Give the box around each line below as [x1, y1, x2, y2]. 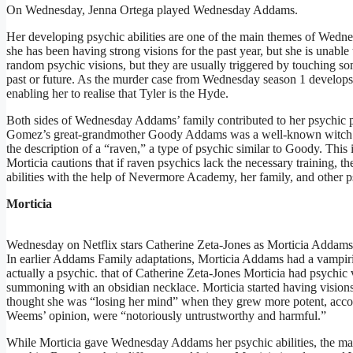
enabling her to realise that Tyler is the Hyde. [6, 86, 229, 100]
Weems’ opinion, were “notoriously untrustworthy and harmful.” [6, 308, 326, 322]
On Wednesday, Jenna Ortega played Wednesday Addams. [6, 2, 298, 17]
